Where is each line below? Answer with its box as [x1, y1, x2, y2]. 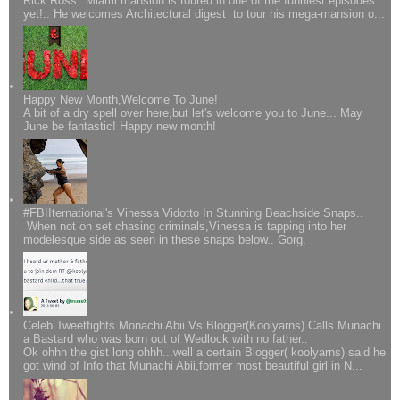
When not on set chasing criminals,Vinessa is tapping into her [23, 219, 347, 233]
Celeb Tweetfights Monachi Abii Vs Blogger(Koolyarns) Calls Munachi [23, 319, 382, 333]
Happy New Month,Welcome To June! [23, 93, 219, 107]
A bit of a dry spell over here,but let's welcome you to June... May [23, 106, 363, 121]
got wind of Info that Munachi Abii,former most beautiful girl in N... [23, 359, 363, 373]
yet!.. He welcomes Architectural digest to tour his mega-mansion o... [23, 6, 386, 21]
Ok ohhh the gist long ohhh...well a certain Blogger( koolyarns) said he [23, 346, 387, 360]
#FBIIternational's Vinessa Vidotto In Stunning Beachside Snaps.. [23, 205, 364, 220]
